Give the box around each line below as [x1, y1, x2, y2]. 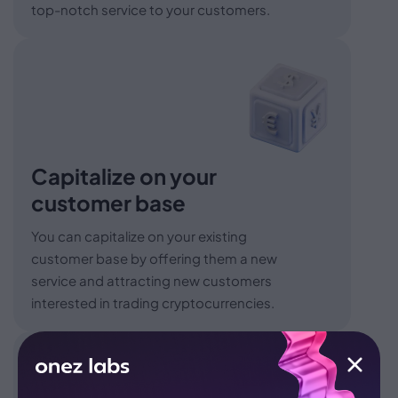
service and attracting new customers [31, 271, 272, 289]
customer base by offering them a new [31, 249, 277, 267]
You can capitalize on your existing [31, 227, 247, 244]
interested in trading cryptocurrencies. [31, 293, 275, 311]
